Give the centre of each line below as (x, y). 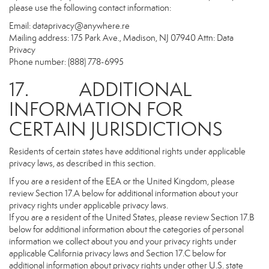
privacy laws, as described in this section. (82, 163)
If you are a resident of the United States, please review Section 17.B (132, 217)
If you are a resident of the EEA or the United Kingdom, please (122, 181)
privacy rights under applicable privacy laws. (89, 205)
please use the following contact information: (90, 8)
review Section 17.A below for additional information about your (124, 193)
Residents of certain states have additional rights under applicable (127, 151)
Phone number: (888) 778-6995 (66, 62)
